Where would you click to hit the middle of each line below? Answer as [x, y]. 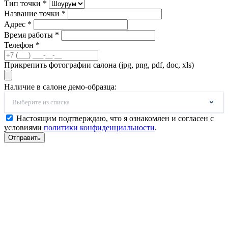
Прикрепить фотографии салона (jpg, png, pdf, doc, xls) [99, 65]
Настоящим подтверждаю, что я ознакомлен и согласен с [115, 119]
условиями [24, 128]
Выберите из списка [41, 102]
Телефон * [22, 45]
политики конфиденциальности [99, 128]
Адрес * [18, 24]
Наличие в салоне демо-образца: [60, 87]
